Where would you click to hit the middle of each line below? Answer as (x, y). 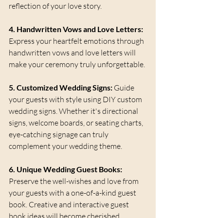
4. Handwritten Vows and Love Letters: (76, 29)
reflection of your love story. (55, 6)
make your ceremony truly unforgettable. (77, 64)
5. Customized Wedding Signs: (61, 88)
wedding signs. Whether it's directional (74, 111)
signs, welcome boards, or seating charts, (77, 123)
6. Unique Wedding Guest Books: (65, 169)
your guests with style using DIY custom (76, 100)
